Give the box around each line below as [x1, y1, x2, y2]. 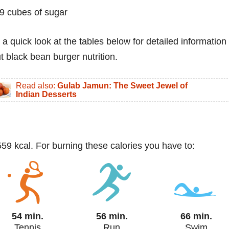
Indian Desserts [16, 89, 77, 99]
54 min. [16, 211, 43, 221]
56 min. [101, 211, 128, 221]
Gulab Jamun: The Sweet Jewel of [57, 81, 188, 90]
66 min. [185, 211, 212, 221]
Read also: [16, 81, 57, 90]
